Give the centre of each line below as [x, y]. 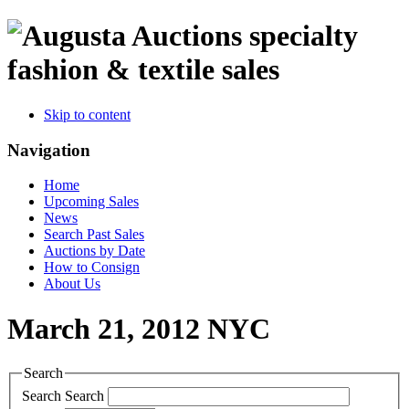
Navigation [49, 150]
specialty [304, 36]
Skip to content [87, 114]
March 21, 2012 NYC [139, 328]
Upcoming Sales [91, 202]
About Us [72, 284]
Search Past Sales [94, 235]
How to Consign [92, 267]
